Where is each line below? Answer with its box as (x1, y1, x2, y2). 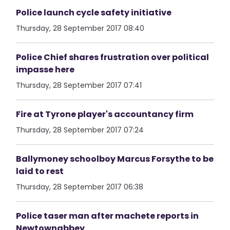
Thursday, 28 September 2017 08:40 (16, 23, 145, 33)
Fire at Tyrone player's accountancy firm (16, 108, 194, 120)
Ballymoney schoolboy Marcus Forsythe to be (16, 153, 214, 165)
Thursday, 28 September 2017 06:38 (16, 182, 144, 192)
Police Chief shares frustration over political (16, 51, 209, 63)
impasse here (16, 64, 75, 75)
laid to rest (16, 165, 64, 177)
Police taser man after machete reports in (16, 210, 199, 222)
